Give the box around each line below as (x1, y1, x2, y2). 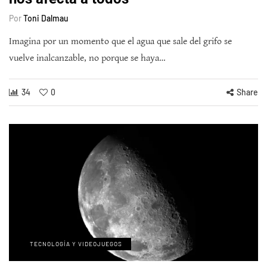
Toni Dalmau (23, 13, 69, 24)
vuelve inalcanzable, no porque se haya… (9, 52, 166, 64)
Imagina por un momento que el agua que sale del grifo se (9, 36, 232, 48)
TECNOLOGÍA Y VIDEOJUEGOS (30, 240, 122, 247)
